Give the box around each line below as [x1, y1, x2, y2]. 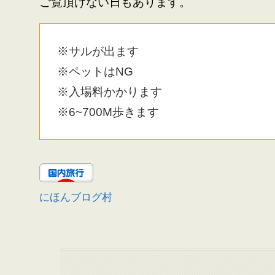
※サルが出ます [57, 45, 139, 58]
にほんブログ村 [39, 191, 112, 203]
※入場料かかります [57, 85, 163, 99]
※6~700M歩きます [57, 106, 160, 119]
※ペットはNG [57, 65, 134, 79]
